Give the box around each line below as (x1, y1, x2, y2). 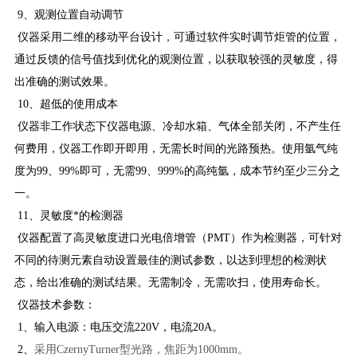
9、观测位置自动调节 (14, 8, 124, 21)
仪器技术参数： (14, 298, 96, 311)
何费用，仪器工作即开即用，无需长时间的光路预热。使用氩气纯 (14, 142, 338, 155)
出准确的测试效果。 (14, 75, 115, 88)
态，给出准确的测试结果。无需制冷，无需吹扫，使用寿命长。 (14, 276, 327, 288)
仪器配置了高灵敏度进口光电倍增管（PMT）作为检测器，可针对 (14, 231, 342, 244)
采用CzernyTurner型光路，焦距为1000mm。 (33, 343, 249, 355)
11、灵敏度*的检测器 (14, 209, 124, 222)
